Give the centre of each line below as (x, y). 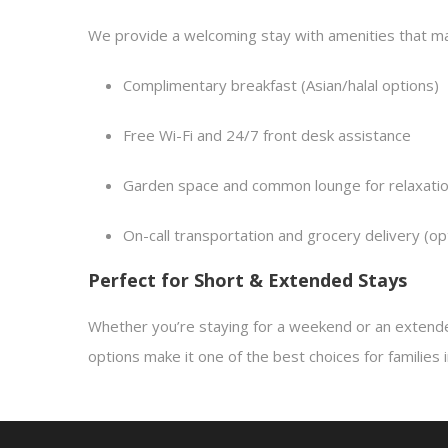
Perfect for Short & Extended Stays (247, 280)
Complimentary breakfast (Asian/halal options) (281, 85)
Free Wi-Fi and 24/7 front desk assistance (267, 135)
